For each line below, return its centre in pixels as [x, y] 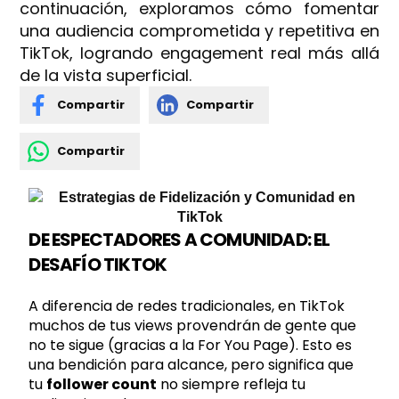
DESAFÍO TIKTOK [98, 265]
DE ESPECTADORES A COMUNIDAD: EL [179, 240]
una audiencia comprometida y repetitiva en [199, 31]
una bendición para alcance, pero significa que [191, 365]
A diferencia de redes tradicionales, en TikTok [187, 306]
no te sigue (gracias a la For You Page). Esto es [191, 345]
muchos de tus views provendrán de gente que [193, 326]
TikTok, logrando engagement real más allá [199, 53]
